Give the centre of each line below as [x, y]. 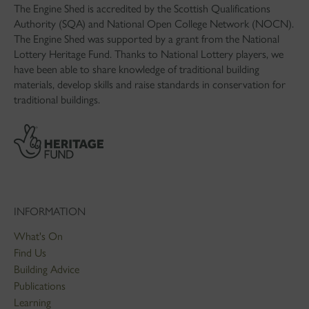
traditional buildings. [57, 100]
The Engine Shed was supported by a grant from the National [146, 39]
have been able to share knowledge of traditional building [136, 69]
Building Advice [46, 269]
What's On [38, 236]
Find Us [30, 253]
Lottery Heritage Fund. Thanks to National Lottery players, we [148, 54]
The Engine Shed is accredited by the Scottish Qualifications [142, 9]
